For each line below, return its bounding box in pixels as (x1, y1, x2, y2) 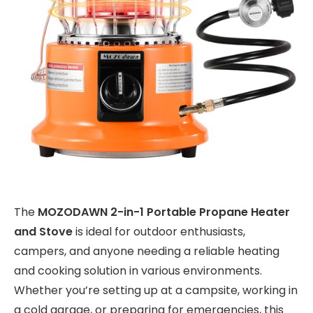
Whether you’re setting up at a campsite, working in (14, 282, 298, 298)
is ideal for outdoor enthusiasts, (73, 223, 245, 240)
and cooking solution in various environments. (14, 262, 262, 279)
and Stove (14, 223, 73, 240)
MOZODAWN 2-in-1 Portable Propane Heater (38, 203, 290, 220)
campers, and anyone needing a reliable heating (14, 242, 279, 259)
